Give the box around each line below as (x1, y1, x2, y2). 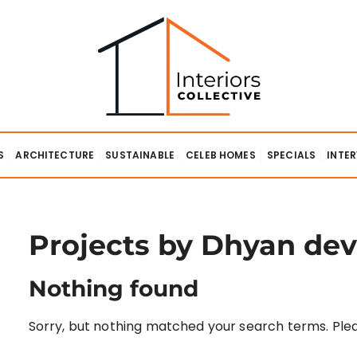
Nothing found (28, 275, 198, 302)
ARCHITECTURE (15, 148, 95, 162)
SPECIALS (266, 148, 316, 162)
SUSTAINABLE (105, 148, 175, 162)
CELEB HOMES (186, 148, 256, 162)
